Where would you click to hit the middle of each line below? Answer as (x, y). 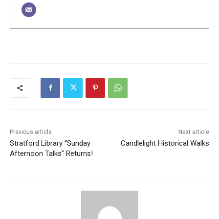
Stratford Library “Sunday (50, 143)
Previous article (31, 132)
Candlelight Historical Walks (165, 143)
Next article (194, 132)
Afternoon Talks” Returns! (51, 153)
